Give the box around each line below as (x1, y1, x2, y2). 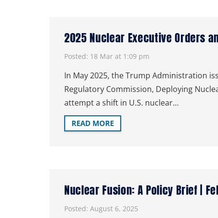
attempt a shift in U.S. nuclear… (64, 97, 179, 109)
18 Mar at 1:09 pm (90, 52, 149, 61)
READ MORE (72, 118, 114, 128)
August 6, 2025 (90, 203, 138, 213)
